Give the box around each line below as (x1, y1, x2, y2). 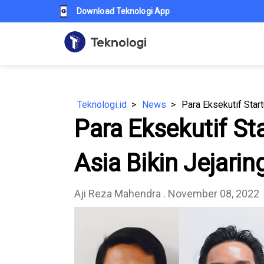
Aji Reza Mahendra (74, 187, 163, 200)
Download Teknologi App (77, 6, 170, 16)
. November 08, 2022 (163, 187, 259, 200)
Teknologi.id (77, 99, 127, 110)
